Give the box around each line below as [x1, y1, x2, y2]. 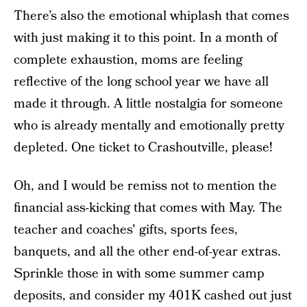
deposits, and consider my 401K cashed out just [14, 286, 292, 305]
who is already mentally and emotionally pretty [14, 116, 284, 135]
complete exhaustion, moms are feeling [14, 51, 243, 69]
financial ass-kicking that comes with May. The [14, 199, 282, 217]
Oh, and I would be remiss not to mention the [14, 177, 277, 195]
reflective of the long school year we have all [14, 73, 269, 91]
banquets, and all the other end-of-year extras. [14, 243, 281, 261]
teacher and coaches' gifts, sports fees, [14, 221, 238, 239]
